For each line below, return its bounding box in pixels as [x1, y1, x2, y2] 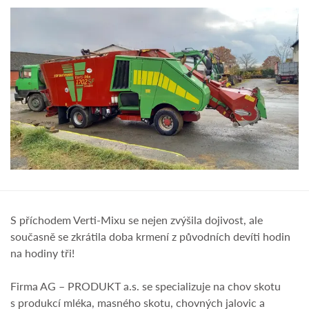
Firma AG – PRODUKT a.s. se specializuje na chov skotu [10, 278, 281, 295]
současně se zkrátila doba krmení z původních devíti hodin [10, 228, 290, 245]
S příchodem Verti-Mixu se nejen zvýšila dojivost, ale [10, 212, 263, 228]
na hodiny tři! [10, 245, 74, 261]
